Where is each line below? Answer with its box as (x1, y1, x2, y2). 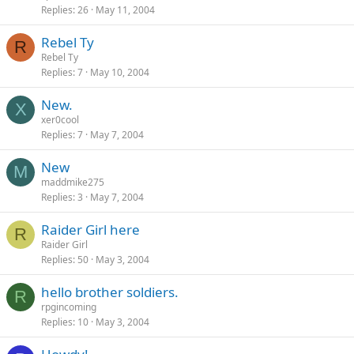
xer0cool (41, 113, 79, 126)
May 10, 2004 (90, 66, 149, 79)
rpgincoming (41, 300, 96, 314)
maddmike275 (41, 175, 104, 189)
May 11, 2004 (96, 3, 155, 17)
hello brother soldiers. (41, 283, 179, 301)
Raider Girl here (41, 220, 140, 239)
